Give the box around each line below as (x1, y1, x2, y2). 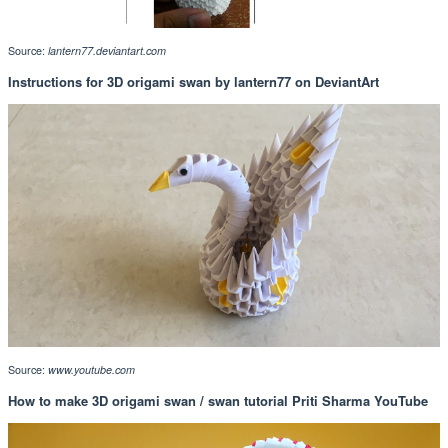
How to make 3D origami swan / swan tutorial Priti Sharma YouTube (8, 390, 428, 410)
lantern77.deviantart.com (48, 42, 166, 58)
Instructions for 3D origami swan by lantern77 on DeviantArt (8, 71, 379, 91)
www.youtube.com (48, 361, 135, 377)
